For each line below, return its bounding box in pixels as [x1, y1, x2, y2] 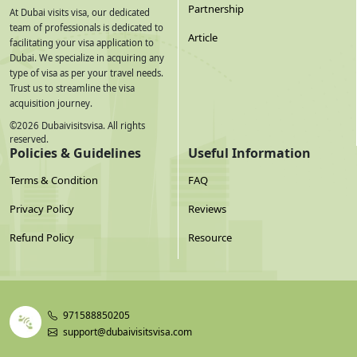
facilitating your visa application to [10, 37, 154, 49]
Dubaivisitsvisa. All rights [39, 120, 145, 132]
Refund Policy [10, 230, 74, 245]
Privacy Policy [10, 202, 74, 217]
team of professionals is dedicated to [10, 22, 163, 34]
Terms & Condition [10, 173, 98, 188]
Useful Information [188, 144, 311, 163]
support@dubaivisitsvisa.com [63, 325, 192, 339]
